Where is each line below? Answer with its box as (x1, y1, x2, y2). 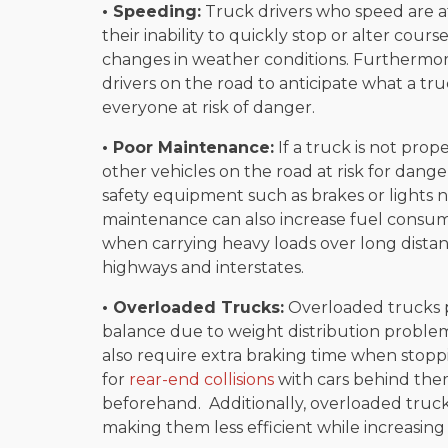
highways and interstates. (102, 257, 304, 277)
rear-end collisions (129, 369, 274, 389)
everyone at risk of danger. (102, 97, 315, 117)
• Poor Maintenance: (102, 137, 274, 157)
